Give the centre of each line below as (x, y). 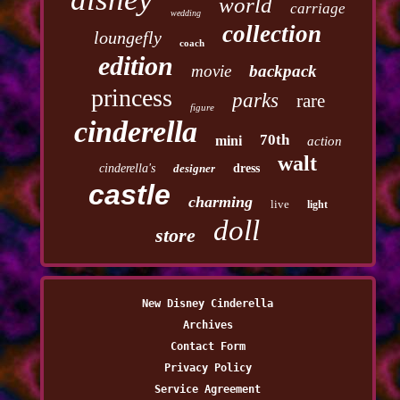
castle (129, 195)
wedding (185, 13)
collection (272, 34)
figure (202, 108)
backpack (283, 71)
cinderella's (127, 169)
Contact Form (208, 347)
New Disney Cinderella (208, 304)
